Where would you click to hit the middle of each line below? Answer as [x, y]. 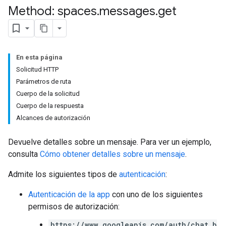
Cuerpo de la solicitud [48, 94]
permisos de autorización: [74, 207]
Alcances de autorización [53, 118]
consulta [24, 154]
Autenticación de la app [69, 194]
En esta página [39, 57]
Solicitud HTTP [37, 69]
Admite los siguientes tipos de [64, 174]
